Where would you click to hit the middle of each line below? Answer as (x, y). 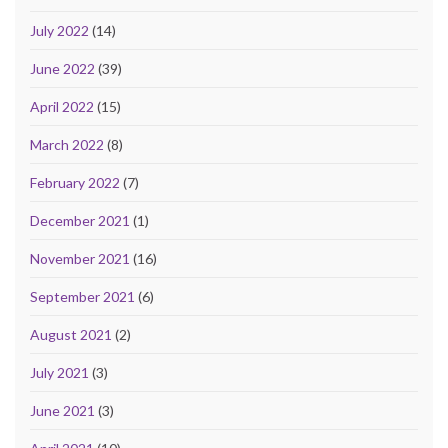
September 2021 (82, 296)
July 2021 (59, 372)
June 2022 (62, 68)
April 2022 (62, 106)
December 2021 (80, 220)
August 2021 (71, 334)
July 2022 (59, 30)
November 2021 (80, 258)
